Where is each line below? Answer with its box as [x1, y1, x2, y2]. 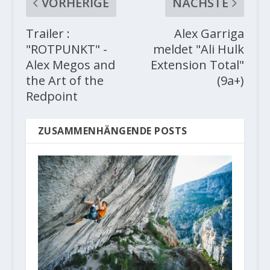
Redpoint [25, 87, 78, 104]
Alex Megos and [25, 56, 115, 73]
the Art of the [25, 72, 104, 89]
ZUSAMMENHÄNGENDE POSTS [37, 124, 187, 137]
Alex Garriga [174, 25, 245, 42]
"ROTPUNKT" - [25, 40, 107, 57]
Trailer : [25, 25, 70, 42]
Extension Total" [151, 56, 245, 73]
